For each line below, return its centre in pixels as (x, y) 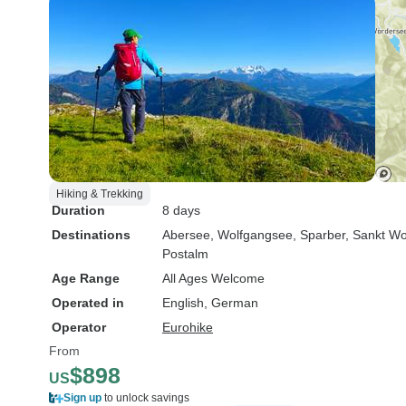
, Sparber (319, 235)
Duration (78, 210)
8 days (181, 210)
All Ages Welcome (213, 278)
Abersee (186, 235)
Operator (79, 327)
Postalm (185, 254)
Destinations (91, 235)
